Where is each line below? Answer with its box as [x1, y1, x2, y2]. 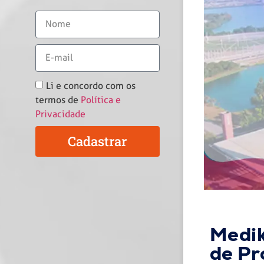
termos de [35, 94, 81, 105]
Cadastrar [68, 132, 127, 150]
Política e [81, 94, 121, 105]
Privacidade [35, 108, 85, 120]
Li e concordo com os [46, 80, 136, 91]
